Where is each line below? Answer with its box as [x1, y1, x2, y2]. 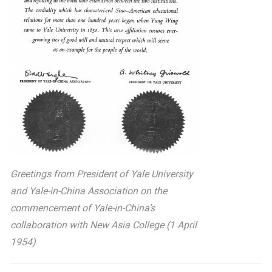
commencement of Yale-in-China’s [10, 202, 155, 214]
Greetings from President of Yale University [10, 168, 193, 180]
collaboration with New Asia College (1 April [10, 219, 197, 231]
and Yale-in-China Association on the [10, 185, 167, 197]
